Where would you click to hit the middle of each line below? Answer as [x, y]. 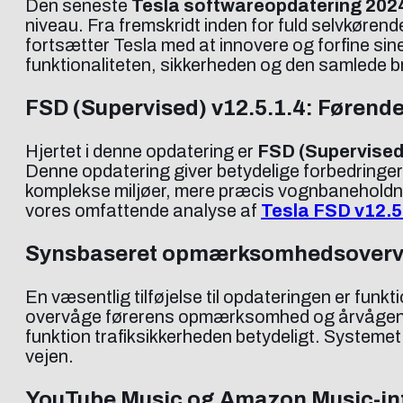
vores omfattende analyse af [143, 210]
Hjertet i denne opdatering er [141, 151]
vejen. [49, 356]
